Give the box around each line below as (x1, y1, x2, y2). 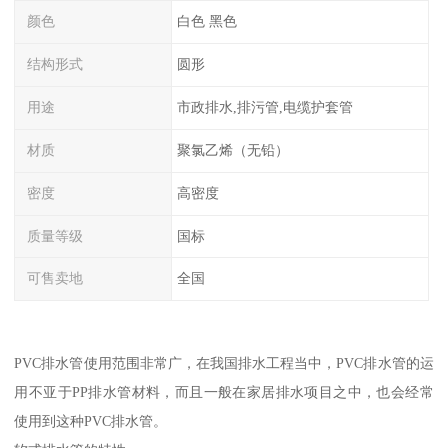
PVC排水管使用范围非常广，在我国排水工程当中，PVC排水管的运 (14, 354, 434, 371)
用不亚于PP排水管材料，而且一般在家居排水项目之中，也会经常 (14, 383, 434, 400)
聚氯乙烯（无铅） (176, 141, 289, 158)
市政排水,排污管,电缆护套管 (176, 99, 353, 116)
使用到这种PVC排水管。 (14, 412, 168, 429)
